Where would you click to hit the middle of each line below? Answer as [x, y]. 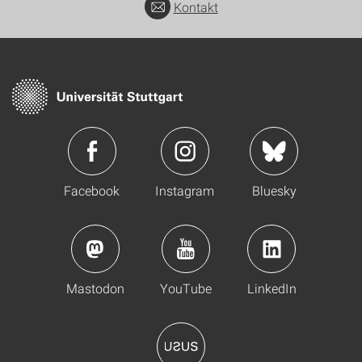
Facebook [92, 190]
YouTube [185, 288]
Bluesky [274, 190]
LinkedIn [271, 288]
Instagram [185, 190]
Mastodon [95, 288]
